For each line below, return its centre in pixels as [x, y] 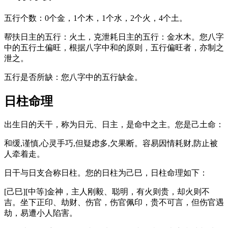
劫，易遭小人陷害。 [41, 213]
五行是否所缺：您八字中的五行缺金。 [73, 77]
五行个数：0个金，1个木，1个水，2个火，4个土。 [96, 18]
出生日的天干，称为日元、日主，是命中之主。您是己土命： [114, 124]
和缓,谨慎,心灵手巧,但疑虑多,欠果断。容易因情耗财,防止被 [111, 143]
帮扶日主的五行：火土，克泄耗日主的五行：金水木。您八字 [114, 37]
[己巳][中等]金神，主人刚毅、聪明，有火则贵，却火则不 [107, 192]
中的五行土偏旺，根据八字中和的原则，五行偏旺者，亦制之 [114, 48]
